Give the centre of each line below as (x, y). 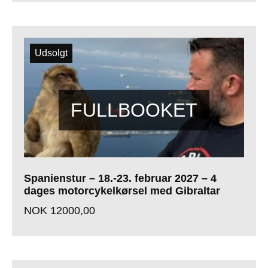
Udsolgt (51, 53)
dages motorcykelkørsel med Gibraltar (122, 191)
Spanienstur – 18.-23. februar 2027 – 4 (120, 179)
